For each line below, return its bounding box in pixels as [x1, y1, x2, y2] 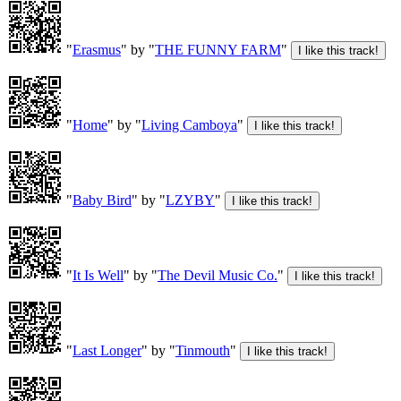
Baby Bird [73, 192, 132, 209]
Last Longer [73, 343, 141, 359]
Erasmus [73, 42, 121, 58]
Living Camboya [141, 117, 237, 133]
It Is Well [73, 268, 124, 284]
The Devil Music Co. [158, 268, 277, 284]
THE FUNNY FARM [155, 42, 281, 58]
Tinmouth [175, 343, 230, 359]
